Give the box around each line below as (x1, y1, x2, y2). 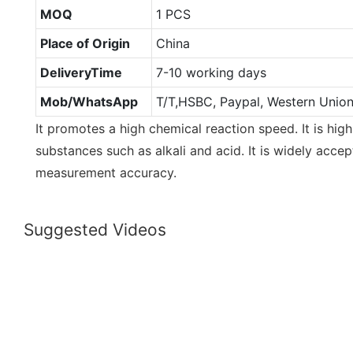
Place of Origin (39, 35, 130, 51)
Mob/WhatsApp (39, 93, 138, 110)
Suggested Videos (24, 220, 166, 240)
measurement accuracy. (35, 164, 176, 180)
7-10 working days (155, 64, 266, 80)
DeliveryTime (39, 64, 122, 80)
